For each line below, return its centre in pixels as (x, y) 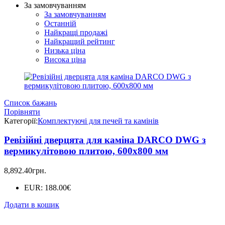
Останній (60, 23)
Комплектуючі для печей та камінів (98, 121)
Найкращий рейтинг (80, 41)
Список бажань (30, 102)
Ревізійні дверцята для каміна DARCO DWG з (105, 140)
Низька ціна (65, 50)
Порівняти (22, 111)
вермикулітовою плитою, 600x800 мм (86, 151)
